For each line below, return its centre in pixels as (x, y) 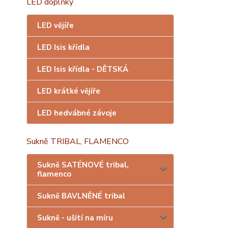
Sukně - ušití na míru (75, 218)
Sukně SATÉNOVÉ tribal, (83, 165)
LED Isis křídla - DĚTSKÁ (83, 69)
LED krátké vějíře (69, 91)
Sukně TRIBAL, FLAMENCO (78, 141)
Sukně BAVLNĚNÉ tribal (81, 196)
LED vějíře (55, 25)
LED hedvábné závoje (77, 113)
